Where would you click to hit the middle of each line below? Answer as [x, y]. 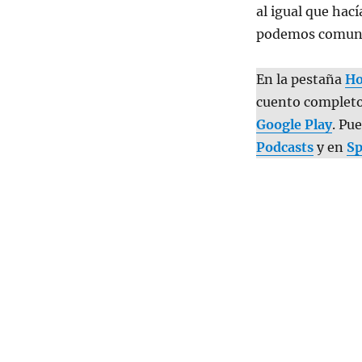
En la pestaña [300, 80]
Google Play [294, 125]
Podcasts [284, 147]
